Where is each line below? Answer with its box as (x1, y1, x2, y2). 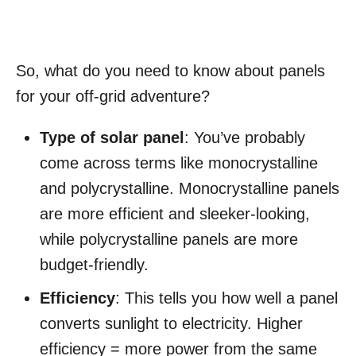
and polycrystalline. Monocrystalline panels (40, 180, 339, 198)
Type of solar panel (40, 129, 184, 147)
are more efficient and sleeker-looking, (40, 205, 310, 223)
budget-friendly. (40, 256, 149, 274)
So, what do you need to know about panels (16, 62, 325, 80)
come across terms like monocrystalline (40, 154, 318, 172)
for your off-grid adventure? (16, 87, 210, 106)
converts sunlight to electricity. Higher (40, 315, 303, 333)
